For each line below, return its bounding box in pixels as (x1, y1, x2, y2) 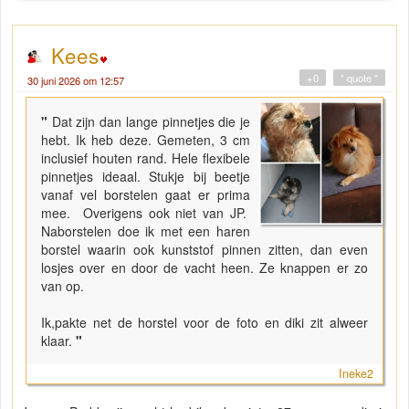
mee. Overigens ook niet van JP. (41, 204, 251, 223)
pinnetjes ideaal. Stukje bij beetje (41, 167, 251, 186)
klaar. (41, 331, 72, 351)
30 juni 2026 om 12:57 (27, 73, 124, 89)
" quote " (341, 70, 378, 86)
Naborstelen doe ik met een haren (41, 222, 251, 241)
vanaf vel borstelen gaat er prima (41, 185, 251, 204)
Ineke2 (339, 365, 373, 383)
